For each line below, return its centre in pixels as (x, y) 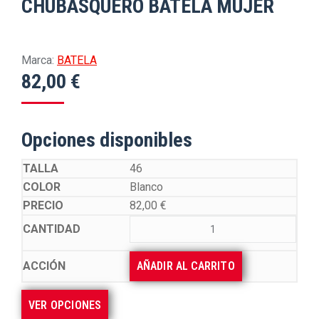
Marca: (38, 60)
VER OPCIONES (65, 305)
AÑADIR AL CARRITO (186, 266)
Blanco (146, 187)
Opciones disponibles (107, 140)
